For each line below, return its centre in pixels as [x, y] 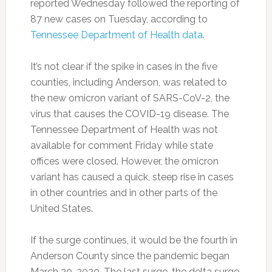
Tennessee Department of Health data [116, 35]
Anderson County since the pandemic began [130, 256]
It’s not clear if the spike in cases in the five [124, 66]
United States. [61, 208]
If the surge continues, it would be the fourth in [134, 240]
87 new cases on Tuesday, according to [119, 19]
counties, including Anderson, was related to [128, 82]
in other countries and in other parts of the [124, 192]
